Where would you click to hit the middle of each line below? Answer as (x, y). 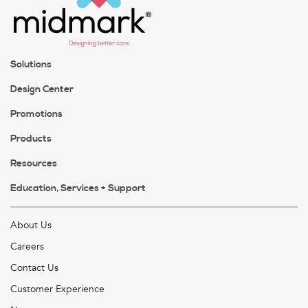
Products (31, 139)
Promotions (36, 114)
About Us (31, 225)
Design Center (42, 90)
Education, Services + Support (78, 189)
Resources (34, 164)
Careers (27, 247)
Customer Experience (57, 289)
